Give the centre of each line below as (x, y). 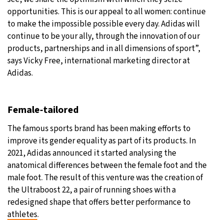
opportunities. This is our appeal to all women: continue (107, 12)
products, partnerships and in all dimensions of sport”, (104, 48)
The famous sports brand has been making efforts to (99, 128)
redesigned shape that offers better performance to (99, 202)
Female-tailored (43, 110)
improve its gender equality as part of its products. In (102, 141)
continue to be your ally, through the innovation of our (104, 36)
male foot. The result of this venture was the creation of (105, 178)
